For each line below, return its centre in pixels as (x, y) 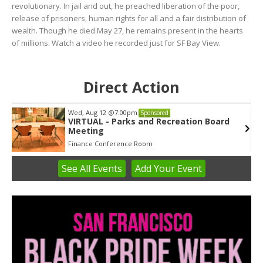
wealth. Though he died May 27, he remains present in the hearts (127, 31)
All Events (101, 169)
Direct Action (131, 87)
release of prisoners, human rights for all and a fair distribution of (129, 18)
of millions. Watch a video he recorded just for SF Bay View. (116, 43)
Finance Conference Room (111, 144)
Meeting (86, 131)
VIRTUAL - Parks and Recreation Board (149, 122)
